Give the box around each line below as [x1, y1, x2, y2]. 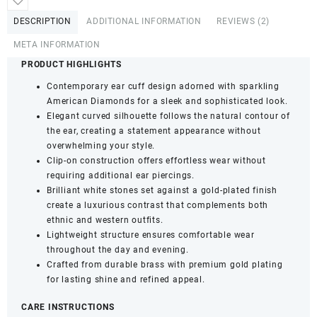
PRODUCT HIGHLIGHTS [21, 59, 122, 70]
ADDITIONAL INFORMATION [86, 16, 202, 27]
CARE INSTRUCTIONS [21, 302, 115, 313]
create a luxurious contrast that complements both [47, 200, 269, 211]
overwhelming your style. [47, 141, 156, 151]
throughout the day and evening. [47, 245, 189, 255]
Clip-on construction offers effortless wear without [47, 156, 266, 166]
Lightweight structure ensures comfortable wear [47, 230, 255, 241]
